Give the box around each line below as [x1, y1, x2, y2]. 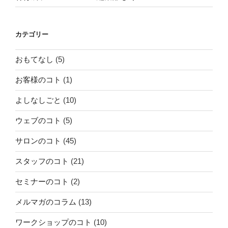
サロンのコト [15, 136, 61, 146]
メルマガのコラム [15, 197, 76, 207]
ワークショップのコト [15, 218, 92, 227]
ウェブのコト [15, 116, 61, 125]
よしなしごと [15, 96, 61, 105]
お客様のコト [15, 75, 61, 84]
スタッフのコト [15, 157, 69, 166]
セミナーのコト [15, 177, 69, 186]
